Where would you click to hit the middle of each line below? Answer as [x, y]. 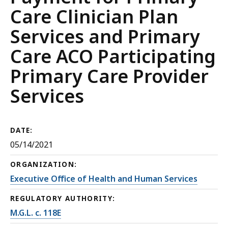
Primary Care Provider [109, 76]
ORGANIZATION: [44, 165]
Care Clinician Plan [94, 17]
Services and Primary [105, 36]
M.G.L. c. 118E [36, 213]
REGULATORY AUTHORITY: [63, 199]
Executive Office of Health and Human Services [104, 179]
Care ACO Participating [113, 56]
